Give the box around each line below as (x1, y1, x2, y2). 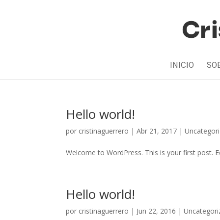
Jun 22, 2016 (137, 206, 176, 216)
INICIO (169, 59, 194, 70)
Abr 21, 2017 (137, 126, 177, 136)
